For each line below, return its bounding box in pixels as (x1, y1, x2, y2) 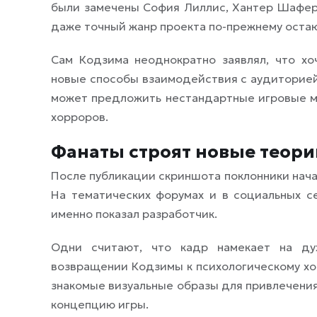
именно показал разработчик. (51, 207, 217, 221)
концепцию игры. (51, 297, 149, 311)
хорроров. (51, 110, 108, 124)
